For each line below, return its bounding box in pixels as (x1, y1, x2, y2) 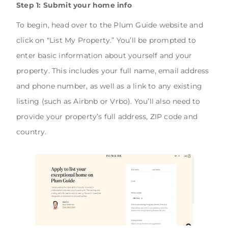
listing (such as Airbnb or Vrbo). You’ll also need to (16, 97, 201, 106)
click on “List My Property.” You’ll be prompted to (16, 36, 196, 45)
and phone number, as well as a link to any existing (16, 81, 203, 91)
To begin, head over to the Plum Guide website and (16, 20, 203, 30)
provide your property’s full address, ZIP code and (16, 112, 198, 122)
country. (16, 127, 47, 137)
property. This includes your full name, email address (16, 66, 209, 76)
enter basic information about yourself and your (16, 51, 192, 61)
